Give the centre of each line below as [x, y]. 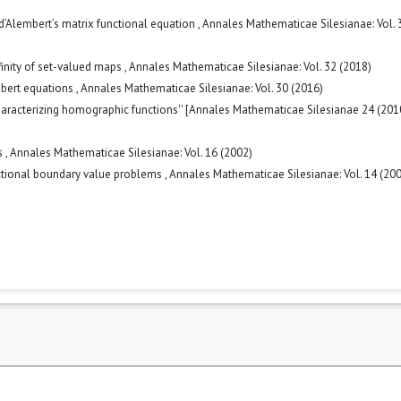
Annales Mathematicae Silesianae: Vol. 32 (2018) [250, 66]
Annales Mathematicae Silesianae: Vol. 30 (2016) [202, 88]
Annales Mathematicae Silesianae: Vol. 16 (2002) [131, 152]
